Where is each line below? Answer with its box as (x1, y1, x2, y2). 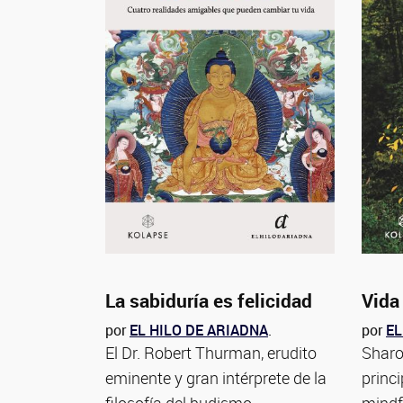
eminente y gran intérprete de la (105, 366, 327, 389)
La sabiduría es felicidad (105, 288, 312, 314)
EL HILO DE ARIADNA (130, 319, 268, 340)
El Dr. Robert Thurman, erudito (105, 341, 317, 363)
